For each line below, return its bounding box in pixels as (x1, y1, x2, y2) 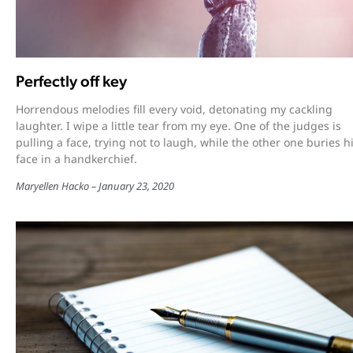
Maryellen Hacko (16, 178, 89, 193)
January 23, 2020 (98, 178, 174, 193)
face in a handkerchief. (16, 150, 137, 166)
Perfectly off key (16, 71, 127, 91)
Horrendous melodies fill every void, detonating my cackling (16, 101, 333, 117)
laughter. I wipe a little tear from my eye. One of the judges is (16, 117, 341, 133)
